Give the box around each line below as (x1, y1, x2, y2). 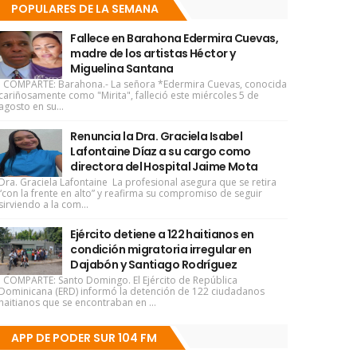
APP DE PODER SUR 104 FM (11, 330, 158, 346)
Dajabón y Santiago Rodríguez (70, 257, 237, 273)
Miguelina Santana (70, 61, 174, 76)
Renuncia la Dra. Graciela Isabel (70, 128, 243, 144)
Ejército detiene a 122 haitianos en (70, 226, 254, 242)
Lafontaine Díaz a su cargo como (70, 143, 251, 159)
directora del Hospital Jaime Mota (70, 159, 258, 175)
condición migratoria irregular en (70, 241, 252, 257)
